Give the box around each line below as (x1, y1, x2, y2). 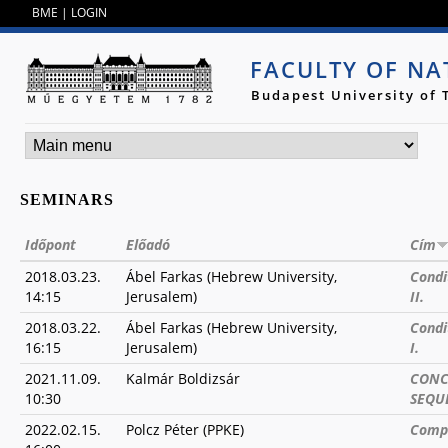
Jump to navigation (153, 2, 295, 24)
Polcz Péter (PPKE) (126, 420, 244, 439)
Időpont (25, 235, 76, 254)
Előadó (126, 235, 170, 254)
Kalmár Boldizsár (126, 369, 240, 388)
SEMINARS (20, 191, 114, 208)
